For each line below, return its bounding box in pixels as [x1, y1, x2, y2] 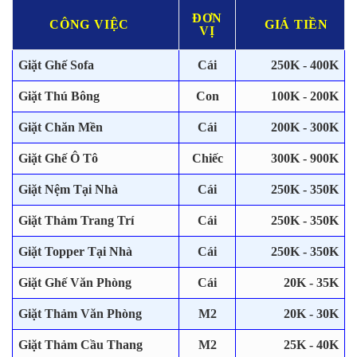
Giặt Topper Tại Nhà [18, 245, 132, 259]
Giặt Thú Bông [18, 89, 100, 104]
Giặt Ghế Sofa [18, 58, 94, 73]
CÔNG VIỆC [49, 18, 130, 32]
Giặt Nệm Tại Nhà [18, 182, 118, 197]
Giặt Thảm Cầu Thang [18, 338, 143, 352]
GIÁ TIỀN [264, 18, 329, 32]
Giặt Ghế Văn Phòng [18, 276, 131, 290]
